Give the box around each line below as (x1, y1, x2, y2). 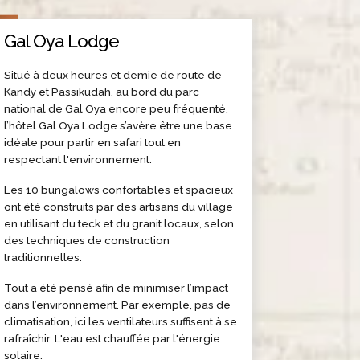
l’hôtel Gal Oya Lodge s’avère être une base (4, 118, 233, 132)
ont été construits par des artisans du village (4, 199, 234, 213)
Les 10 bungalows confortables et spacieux (4, 182, 234, 196)
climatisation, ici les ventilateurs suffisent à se (4, 314, 238, 328)
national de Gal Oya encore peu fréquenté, (4, 101, 229, 115)
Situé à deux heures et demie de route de (4, 67, 223, 81)
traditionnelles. (4, 250, 83, 264)
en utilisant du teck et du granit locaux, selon (4, 216, 235, 230)
